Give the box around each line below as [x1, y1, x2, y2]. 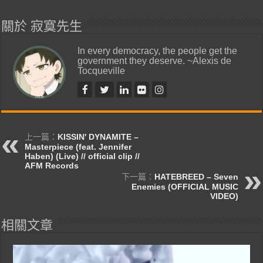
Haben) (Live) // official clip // [25, 151, 140, 161]
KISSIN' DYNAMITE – [58, 131, 139, 141]
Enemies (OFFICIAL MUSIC [131, 181, 238, 191]
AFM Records [25, 160, 79, 170]
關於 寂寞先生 [1, 18, 83, 33]
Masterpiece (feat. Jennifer [25, 141, 132, 151]
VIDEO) [210, 191, 238, 201]
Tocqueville [77, 65, 126, 76]
